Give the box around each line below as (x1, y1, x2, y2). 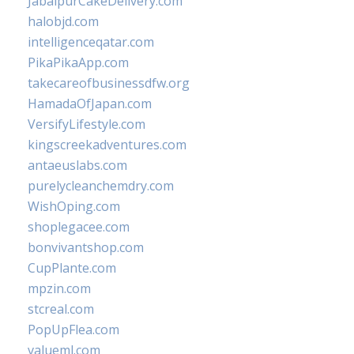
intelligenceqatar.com (28, 33, 154, 51)
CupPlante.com (28, 259, 116, 277)
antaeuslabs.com (28, 156, 127, 174)
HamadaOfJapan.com (28, 95, 152, 112)
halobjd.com (28, 13, 99, 30)
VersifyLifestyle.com (28, 115, 145, 133)
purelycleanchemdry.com (28, 177, 174, 194)
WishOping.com (28, 198, 120, 215)
